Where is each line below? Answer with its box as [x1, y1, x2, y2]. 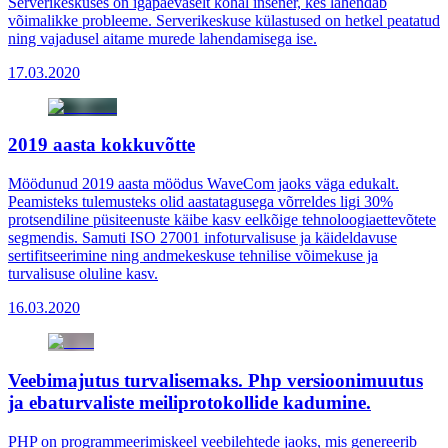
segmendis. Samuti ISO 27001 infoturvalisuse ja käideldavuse [8, 229, 397, 247]
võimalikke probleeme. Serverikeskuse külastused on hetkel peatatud [8, 11, 440, 29]
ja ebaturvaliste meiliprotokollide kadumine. [8, 391, 371, 413]
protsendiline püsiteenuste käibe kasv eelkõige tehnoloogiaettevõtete [8, 211, 436, 229]
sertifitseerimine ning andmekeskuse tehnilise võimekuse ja [8, 247, 378, 265]
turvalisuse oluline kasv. [8, 265, 158, 283]
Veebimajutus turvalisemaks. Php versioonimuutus [8, 369, 423, 391]
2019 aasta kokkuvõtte [8, 134, 195, 156]
